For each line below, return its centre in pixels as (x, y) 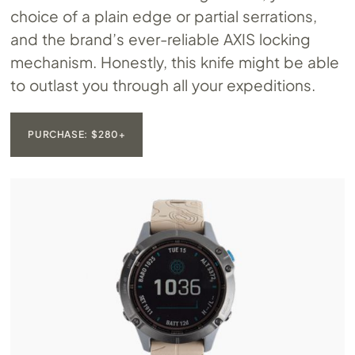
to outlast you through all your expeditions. (163, 84)
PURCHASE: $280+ (77, 134)
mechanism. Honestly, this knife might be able (175, 61)
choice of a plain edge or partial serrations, (164, 15)
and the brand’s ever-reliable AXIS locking (160, 38)
